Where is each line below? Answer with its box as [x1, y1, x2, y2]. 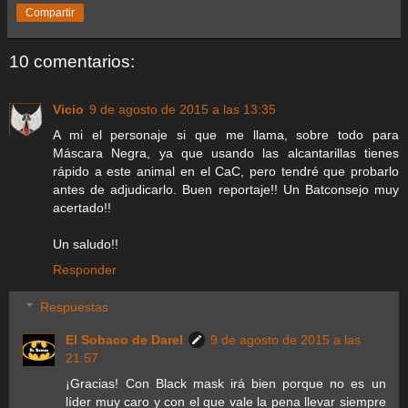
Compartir [25, 6, 75, 20]
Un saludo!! [53, 236, 118, 251]
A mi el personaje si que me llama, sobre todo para [53, 127, 399, 142]
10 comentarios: [9, 52, 135, 72]
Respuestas [40, 300, 109, 315]
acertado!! [53, 199, 111, 215]
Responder [53, 261, 117, 277]
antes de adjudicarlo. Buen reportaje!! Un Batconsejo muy [53, 181, 399, 197]
